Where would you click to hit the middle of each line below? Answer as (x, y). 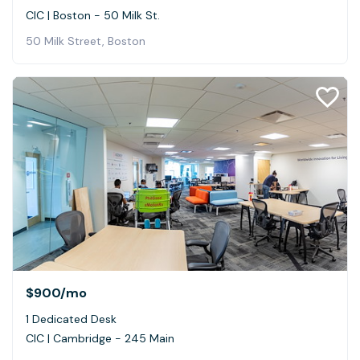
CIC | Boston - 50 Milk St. (93, 15)
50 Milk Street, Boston (86, 41)
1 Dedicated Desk (71, 319)
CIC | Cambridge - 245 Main (100, 338)
